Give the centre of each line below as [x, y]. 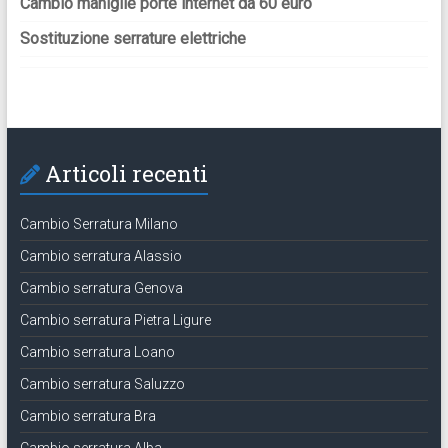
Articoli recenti [126, 173]
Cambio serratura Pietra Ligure [115, 319]
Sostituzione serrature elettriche [132, 38]
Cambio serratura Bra [87, 415]
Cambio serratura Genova [101, 287]
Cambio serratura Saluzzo [102, 383]
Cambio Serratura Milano [98, 223]
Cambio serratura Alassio [100, 255]
